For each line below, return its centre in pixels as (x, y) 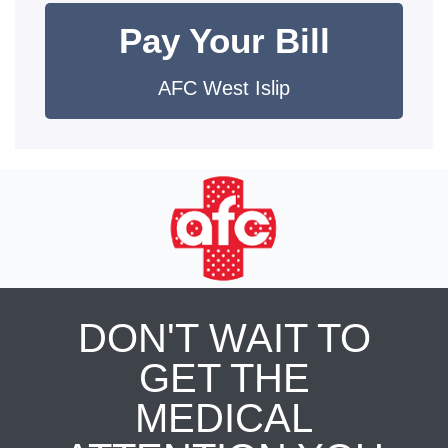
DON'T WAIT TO (224, 338)
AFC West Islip (224, 88)
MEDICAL (224, 418)
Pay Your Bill (224, 40)
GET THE (224, 378)
